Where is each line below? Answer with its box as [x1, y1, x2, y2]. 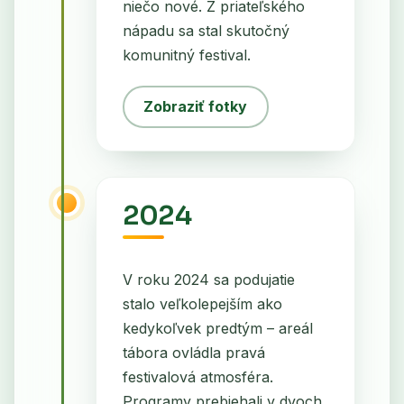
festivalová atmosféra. [122, 367, 273, 386]
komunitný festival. [122, 45, 251, 64]
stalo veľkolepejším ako [122, 294, 282, 313]
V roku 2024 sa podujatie [122, 270, 295, 289]
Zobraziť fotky [143, 96, 248, 115]
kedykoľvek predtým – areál [122, 318, 313, 337]
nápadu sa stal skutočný [122, 21, 289, 40]
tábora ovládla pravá [122, 343, 265, 362]
